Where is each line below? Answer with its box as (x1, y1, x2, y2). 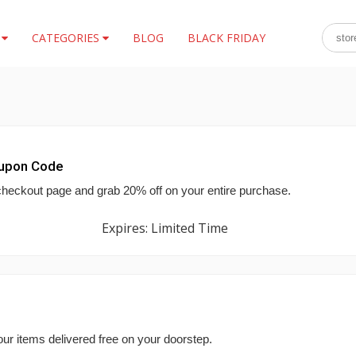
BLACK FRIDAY (187, 30, 265, 45)
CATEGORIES (31, 30, 103, 45)
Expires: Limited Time (101, 219, 228, 237)
